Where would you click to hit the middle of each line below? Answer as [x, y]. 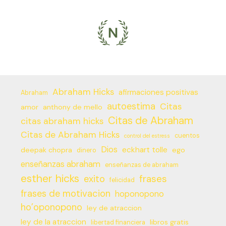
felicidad [122, 180]
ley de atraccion [114, 208]
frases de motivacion [65, 193]
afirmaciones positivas [158, 92]
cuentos [187, 135]
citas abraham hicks [62, 121]
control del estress [147, 135]
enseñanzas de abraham [142, 165]
